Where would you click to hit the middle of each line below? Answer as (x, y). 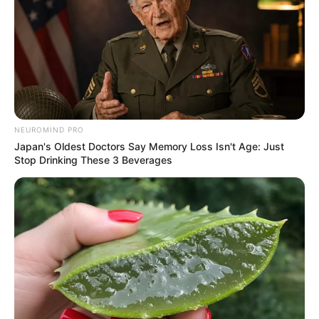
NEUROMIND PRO (49, 129)
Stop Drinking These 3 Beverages (93, 159)
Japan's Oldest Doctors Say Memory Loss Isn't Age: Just (149, 146)
